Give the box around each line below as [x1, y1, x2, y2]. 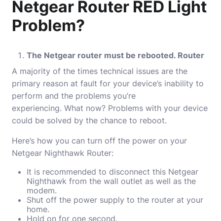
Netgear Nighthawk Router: [12, 148, 113, 158]
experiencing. [12, 103, 62, 113]
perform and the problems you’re [12, 91, 136, 101]
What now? [64, 103, 106, 113]
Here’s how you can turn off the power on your [12, 136, 187, 146]
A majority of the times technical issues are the [12, 66, 187, 76]
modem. [27, 185, 57, 195]
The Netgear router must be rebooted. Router [27, 50, 204, 60]
